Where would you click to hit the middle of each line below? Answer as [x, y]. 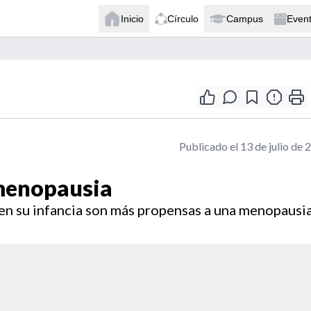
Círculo [183, 18]
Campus [245, 18]
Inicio [132, 18]
